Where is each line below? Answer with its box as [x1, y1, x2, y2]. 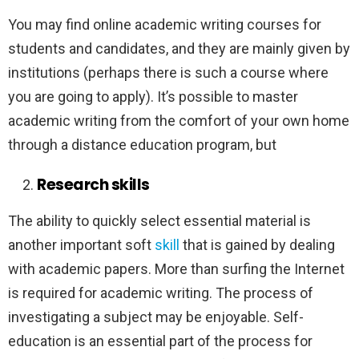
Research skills [37, 174, 150, 196]
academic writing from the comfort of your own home [8, 112, 349, 130]
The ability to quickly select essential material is [8, 212, 311, 230]
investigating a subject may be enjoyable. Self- [8, 309, 304, 326]
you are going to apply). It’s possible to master [8, 88, 298, 106]
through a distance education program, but [8, 136, 280, 154]
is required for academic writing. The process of [8, 284, 313, 302]
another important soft [8, 236, 155, 254]
